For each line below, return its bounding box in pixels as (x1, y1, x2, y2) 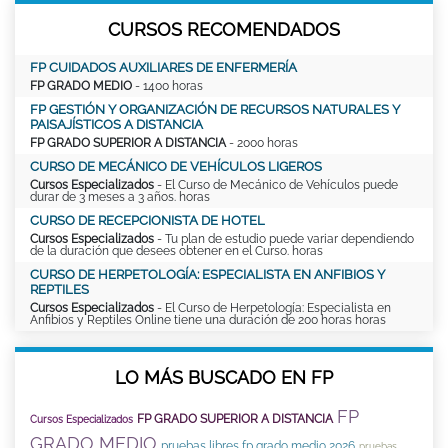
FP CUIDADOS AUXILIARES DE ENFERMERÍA (30, 59, 297, 75)
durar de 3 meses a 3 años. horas (30, 189, 210, 204)
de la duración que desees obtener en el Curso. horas (30, 243, 323, 258)
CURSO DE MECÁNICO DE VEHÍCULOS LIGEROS (30, 158, 322, 174)
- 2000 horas (226, 135, 298, 150)
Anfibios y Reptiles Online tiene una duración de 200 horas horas (30, 312, 386, 327)
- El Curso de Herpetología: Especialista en (154, 300, 391, 315)
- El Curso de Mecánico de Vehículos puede (154, 177, 398, 192)
